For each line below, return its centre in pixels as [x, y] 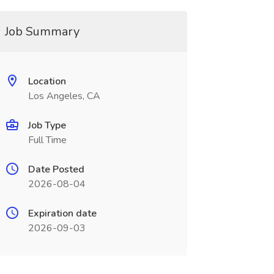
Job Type [47, 125]
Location [47, 81]
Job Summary [42, 31]
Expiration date [62, 213]
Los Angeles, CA [64, 96]
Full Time [47, 140]
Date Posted [56, 169]
